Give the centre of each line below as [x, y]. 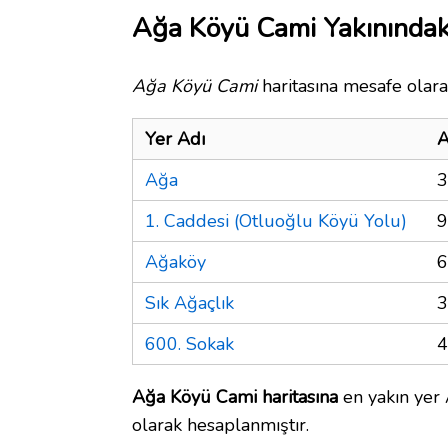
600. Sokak [189, 343]
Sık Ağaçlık [189, 302]
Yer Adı [175, 138]
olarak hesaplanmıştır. [220, 424]
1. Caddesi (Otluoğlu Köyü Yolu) [276, 220]
